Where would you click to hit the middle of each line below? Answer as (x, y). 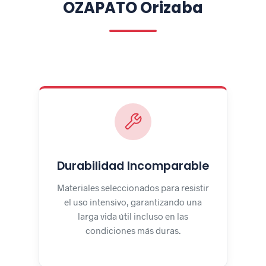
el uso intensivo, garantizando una (133, 202)
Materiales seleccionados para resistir (133, 188)
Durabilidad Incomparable (133, 166)
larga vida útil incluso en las (133, 216)
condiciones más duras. (133, 231)
